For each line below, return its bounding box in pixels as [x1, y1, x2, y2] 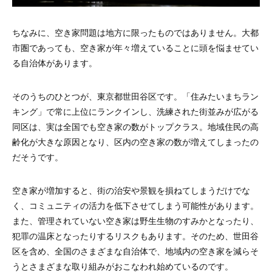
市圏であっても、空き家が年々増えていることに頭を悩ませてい [12, 41, 259, 53]
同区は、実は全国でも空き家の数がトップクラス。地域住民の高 [12, 120, 259, 132]
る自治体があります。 [12, 56, 97, 69]
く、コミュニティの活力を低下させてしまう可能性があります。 [12, 199, 259, 211]
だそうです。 [12, 150, 63, 163]
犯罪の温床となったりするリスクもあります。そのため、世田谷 [12, 229, 259, 242]
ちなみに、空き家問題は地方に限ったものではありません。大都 [12, 25, 259, 38]
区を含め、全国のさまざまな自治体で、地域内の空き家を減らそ [12, 244, 259, 257]
